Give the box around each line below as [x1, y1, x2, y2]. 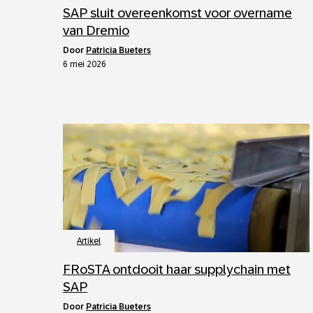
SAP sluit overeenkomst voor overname [63, 6, 292, 20]
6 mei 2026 [63, 59, 106, 69]
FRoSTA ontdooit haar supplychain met [63, 262, 291, 277]
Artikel [77, 236, 101, 246]
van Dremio [63, 23, 129, 38]
